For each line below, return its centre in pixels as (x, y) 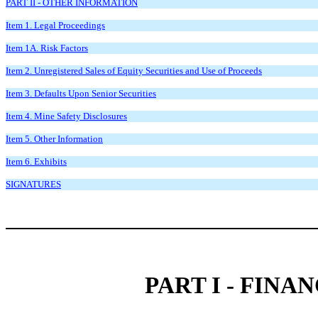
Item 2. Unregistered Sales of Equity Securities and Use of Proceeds (134, 70)
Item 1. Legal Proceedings (55, 25)
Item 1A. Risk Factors (47, 48)
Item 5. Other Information (54, 138)
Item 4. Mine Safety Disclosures (66, 116)
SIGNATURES (33, 184)
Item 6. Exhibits (36, 161)
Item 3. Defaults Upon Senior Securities (81, 93)
